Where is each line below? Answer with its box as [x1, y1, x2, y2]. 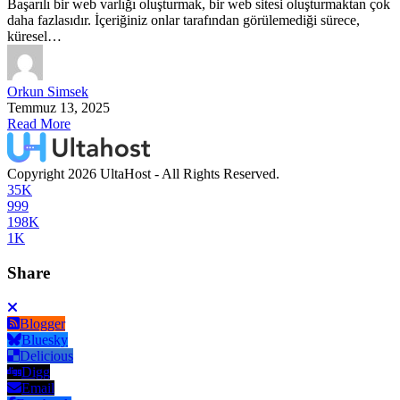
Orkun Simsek [7, 84, 88, 100]
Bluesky [21, 331, 68, 347]
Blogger [20, 315, 65, 331]
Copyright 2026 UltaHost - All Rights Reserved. [7, 166, 279, 182]
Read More [7, 116, 71, 132]
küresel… [7, 29, 62, 45]
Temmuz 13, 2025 [7, 100, 110, 116]
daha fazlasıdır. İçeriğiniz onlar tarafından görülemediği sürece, [7, 12, 360, 29]
